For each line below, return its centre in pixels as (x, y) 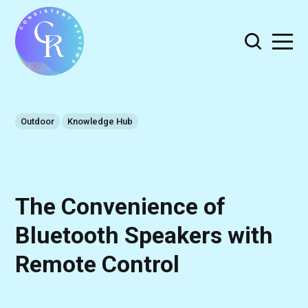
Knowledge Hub (100, 122)
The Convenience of (121, 206)
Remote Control (98, 264)
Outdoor (38, 122)
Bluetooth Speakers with (144, 235)
